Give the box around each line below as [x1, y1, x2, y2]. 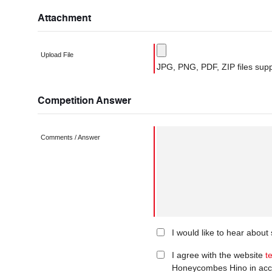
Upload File [41, 51, 73, 58]
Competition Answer [38, 92, 131, 108]
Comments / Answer [41, 134, 100, 141]
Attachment [38, 9, 91, 25]
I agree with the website [171, 250, 265, 260]
